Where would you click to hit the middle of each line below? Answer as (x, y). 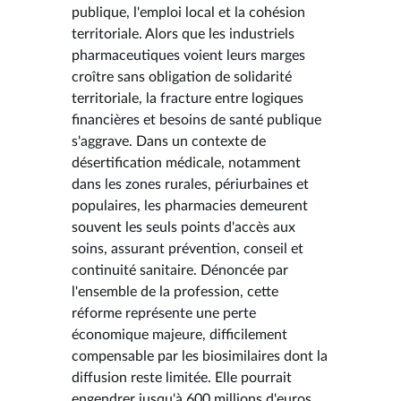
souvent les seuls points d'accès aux (183, 227)
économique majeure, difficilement (179, 334)
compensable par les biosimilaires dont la (200, 356)
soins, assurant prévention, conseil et (188, 248)
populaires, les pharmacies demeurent (190, 205)
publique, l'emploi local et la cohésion (188, 12)
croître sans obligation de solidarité (182, 77)
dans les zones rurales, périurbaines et (190, 184)
